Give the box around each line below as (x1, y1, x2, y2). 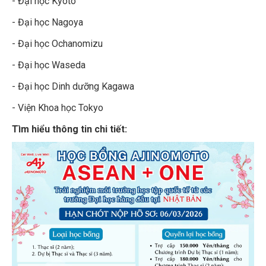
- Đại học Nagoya (12, 16, 83, 28)
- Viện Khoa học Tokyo (12, 102, 108, 113)
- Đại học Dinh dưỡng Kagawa (12, 80, 134, 92)
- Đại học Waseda (12, 59, 85, 71)
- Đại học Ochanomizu (12, 37, 103, 49)
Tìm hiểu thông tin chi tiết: (12, 123, 127, 135)
